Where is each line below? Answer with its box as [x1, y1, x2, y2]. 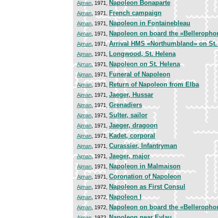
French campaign [109, 9, 162, 17]
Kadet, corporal [109, 132, 155, 140]
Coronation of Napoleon [109, 173, 181, 181]
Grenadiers [109, 101, 142, 109]
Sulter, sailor [109, 111, 147, 119]
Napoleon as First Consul [109, 183, 185, 191]
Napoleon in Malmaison [109, 163, 181, 170]
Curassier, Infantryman [109, 142, 177, 150]
